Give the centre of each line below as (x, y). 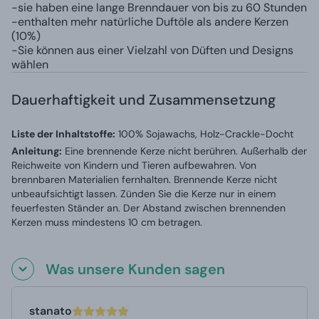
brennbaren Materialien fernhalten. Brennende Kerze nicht (144, 179)
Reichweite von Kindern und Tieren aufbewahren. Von (134, 165)
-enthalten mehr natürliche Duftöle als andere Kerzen (150, 21)
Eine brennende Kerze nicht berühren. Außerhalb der (186, 151)
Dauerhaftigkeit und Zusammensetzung (143, 99)
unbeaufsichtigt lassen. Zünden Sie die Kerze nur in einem (143, 193)
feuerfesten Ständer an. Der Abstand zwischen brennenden (148, 208)
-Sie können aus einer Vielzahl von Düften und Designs (152, 50)
